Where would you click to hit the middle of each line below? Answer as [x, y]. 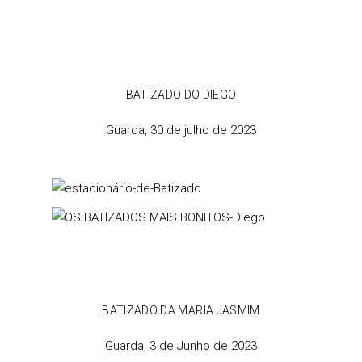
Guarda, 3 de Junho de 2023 [181, 346]
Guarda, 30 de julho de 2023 [181, 130]
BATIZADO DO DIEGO [181, 95]
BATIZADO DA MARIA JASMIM [181, 310]
